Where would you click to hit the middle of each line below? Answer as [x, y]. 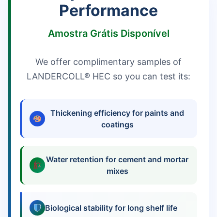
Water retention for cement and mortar [117, 159]
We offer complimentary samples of [108, 62]
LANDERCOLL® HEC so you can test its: [108, 76]
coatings [117, 124]
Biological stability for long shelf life [111, 208]
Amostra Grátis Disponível [108, 33]
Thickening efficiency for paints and [117, 113]
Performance [108, 10]
